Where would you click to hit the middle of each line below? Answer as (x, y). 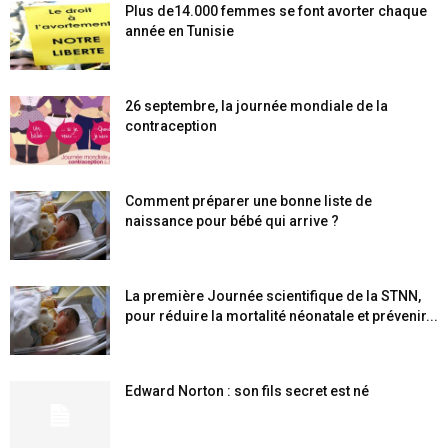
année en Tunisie (179, 31)
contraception (171, 126)
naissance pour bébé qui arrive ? (232, 221)
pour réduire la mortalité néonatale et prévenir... (281, 316)
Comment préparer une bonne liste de (248, 201)
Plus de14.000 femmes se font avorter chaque (276, 11)
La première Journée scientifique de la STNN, (273, 296)
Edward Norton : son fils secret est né (247, 391)
